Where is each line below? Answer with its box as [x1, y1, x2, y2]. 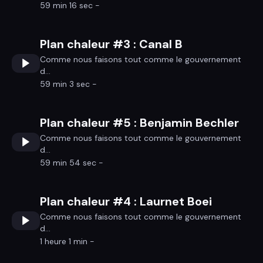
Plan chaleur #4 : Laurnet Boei [40, 194, 212, 209]
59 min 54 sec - [40, 157, 103, 168]
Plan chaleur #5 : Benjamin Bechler [40, 115, 239, 130]
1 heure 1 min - [40, 236, 95, 247]
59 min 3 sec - [40, 79, 97, 89]
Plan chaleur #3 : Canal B [40, 36, 183, 52]
